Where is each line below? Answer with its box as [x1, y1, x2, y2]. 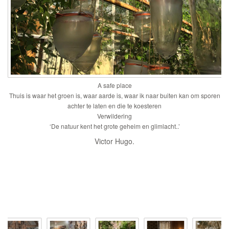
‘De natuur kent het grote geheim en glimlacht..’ [49, 121, 180, 130]
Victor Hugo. [95, 135, 134, 146]
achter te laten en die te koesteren [67, 101, 162, 110]
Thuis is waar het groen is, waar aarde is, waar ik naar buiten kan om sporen [9, 90, 220, 100]
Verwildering [97, 111, 132, 120]
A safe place [97, 80, 132, 89]
